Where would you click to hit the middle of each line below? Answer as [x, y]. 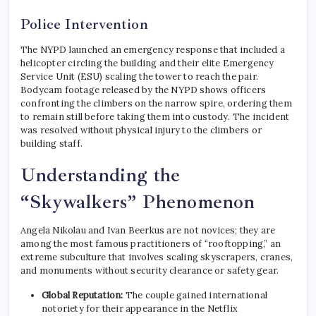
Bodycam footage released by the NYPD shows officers [144, 90]
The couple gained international [195, 296]
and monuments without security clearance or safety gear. [150, 271]
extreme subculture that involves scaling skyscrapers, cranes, [157, 257]
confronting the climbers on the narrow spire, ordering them [156, 104]
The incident [260, 117]
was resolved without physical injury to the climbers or [141, 130]
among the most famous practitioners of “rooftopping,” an [151, 244]
